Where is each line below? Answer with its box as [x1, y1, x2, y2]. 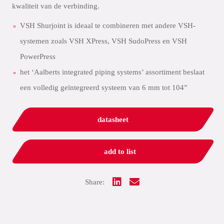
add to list [104, 147, 136, 155]
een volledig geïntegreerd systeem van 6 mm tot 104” [20, 83, 187, 91]
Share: [84, 177, 104, 186]
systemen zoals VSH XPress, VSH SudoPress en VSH [20, 37, 187, 45]
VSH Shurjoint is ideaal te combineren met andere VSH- [20, 21, 195, 29]
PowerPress [20, 52, 55, 60]
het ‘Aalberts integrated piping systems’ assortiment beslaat [20, 68, 204, 76]
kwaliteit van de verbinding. [12, 2, 99, 10]
